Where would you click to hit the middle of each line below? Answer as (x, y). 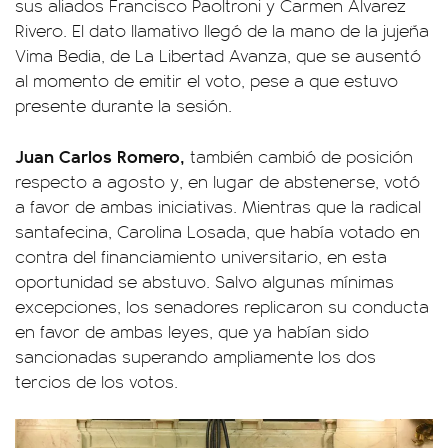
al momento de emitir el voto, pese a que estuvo (206, 79)
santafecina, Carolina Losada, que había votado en (217, 230)
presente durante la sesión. (123, 104)
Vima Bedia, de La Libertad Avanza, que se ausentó (218, 54)
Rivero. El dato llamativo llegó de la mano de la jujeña (222, 29)
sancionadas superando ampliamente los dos (195, 355)
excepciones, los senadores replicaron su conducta (222, 305)
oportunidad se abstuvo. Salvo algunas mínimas (204, 280)
